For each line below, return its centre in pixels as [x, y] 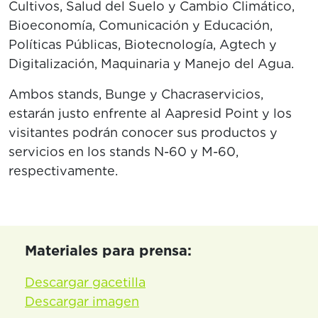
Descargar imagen [82, 301]
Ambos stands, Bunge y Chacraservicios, [136, 94]
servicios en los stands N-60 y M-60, [124, 152]
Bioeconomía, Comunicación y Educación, [141, 25]
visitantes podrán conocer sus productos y [143, 132]
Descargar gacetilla [85, 282]
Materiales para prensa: [108, 251]
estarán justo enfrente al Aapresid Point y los [150, 113]
